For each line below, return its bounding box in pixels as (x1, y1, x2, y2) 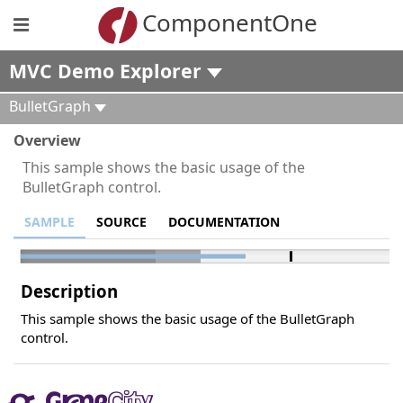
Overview (13, 130, 81, 150)
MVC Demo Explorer (9, 58, 207, 84)
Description (21, 280, 118, 302)
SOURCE (96, 213, 147, 230)
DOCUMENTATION (168, 213, 280, 230)
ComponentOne (142, 5, 318, 39)
